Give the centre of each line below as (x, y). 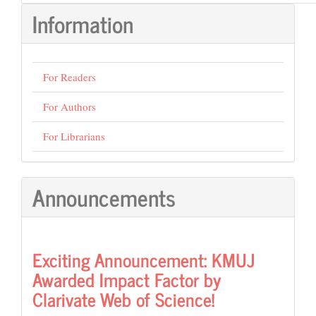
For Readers (69, 77)
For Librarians (74, 136)
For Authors (69, 106)
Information (83, 24)
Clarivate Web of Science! (123, 299)
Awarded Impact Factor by (127, 279)
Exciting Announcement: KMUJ (144, 260)
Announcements (104, 196)
